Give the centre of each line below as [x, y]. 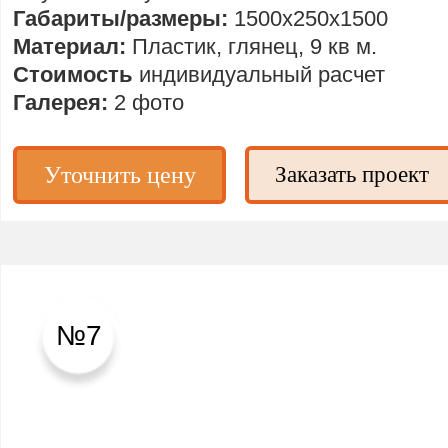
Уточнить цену [119, 175]
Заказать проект [351, 174]
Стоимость [76, 74]
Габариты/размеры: [124, 18]
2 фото [149, 102]
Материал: [73, 46]
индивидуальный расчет [262, 74]
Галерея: [64, 102]
